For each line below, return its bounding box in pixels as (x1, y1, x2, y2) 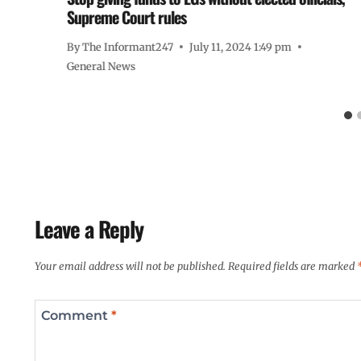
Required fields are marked (228, 259, 357, 273)
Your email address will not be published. (35, 259, 226, 273)
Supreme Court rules (67, 5, 186, 29)
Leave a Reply (35, 212, 143, 245)
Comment (41, 307, 111, 323)
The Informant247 (82, 39, 174, 53)
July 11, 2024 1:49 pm (189, 39, 293, 53)
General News (67, 59, 135, 73)
